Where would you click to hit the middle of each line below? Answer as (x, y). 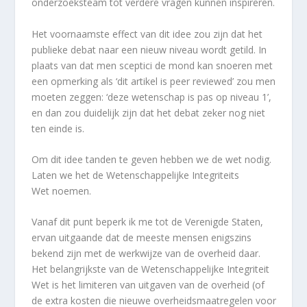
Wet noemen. (62, 191)
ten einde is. (58, 128)
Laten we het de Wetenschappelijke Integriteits (136, 175)
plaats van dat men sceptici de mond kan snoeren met (152, 65)
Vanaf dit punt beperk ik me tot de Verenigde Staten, (148, 222)
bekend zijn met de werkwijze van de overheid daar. (146, 254)
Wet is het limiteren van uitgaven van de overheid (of (148, 285)
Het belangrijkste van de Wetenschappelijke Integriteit (151, 269)
